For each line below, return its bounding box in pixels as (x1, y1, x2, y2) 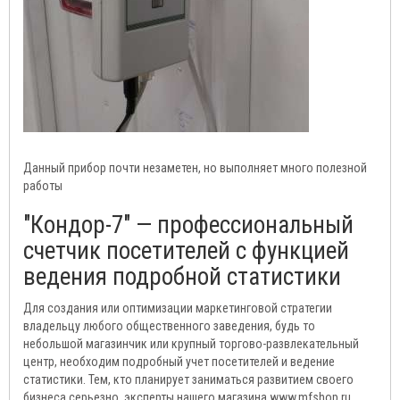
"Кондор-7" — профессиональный (23, 211, 354, 240)
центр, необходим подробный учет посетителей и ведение (23, 354, 335, 370)
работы (23, 179, 62, 194)
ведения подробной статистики (23, 262, 341, 292)
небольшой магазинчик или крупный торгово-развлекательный (23, 337, 359, 352)
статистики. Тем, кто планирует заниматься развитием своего (23, 372, 354, 387)
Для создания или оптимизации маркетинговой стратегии (23, 301, 332, 316)
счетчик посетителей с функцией (23, 237, 349, 266)
